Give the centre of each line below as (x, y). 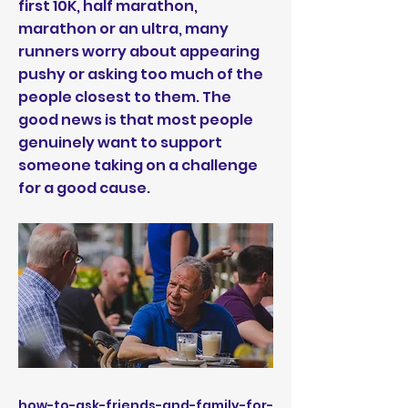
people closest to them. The (125, 97)
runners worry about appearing (139, 51)
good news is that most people (136, 120)
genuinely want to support (120, 143)
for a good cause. (84, 188)
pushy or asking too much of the (141, 74)
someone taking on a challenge (138, 165)
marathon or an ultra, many (123, 29)
